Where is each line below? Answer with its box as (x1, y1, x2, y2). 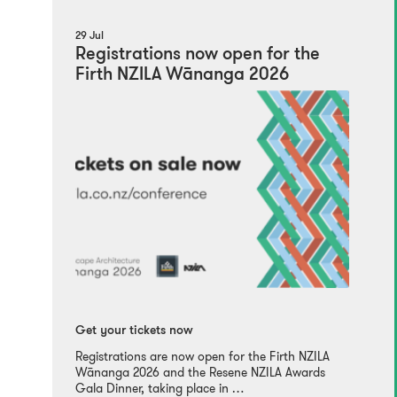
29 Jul (74, 30, 104, 42)
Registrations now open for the (74, 45, 320, 64)
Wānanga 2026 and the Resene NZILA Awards (74, 363, 325, 382)
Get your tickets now (74, 324, 193, 339)
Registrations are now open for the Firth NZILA (74, 347, 330, 366)
